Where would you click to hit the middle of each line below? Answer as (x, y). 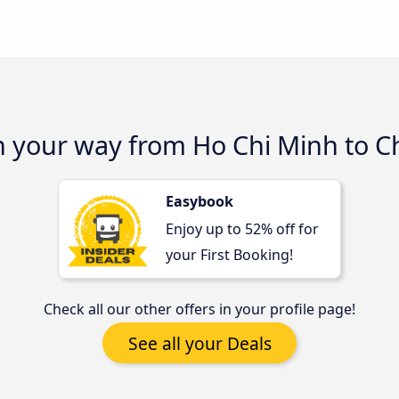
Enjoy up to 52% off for (242, 228)
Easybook (199, 202)
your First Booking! (229, 254)
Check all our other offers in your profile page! (199, 309)
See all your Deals (199, 343)
